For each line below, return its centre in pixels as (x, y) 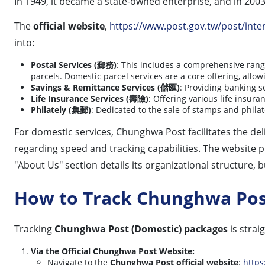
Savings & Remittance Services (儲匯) (105, 87)
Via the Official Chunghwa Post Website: (113, 251)
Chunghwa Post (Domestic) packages (141, 229)
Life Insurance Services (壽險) (90, 98)
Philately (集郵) (61, 109)
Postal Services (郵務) (74, 64)
